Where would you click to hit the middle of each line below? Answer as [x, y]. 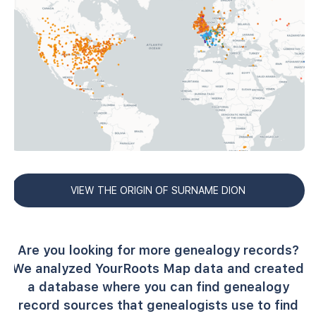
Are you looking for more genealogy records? [158, 250]
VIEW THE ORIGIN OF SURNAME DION [158, 190]
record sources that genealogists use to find [158, 305]
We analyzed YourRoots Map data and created [158, 268]
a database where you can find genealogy [158, 286]
